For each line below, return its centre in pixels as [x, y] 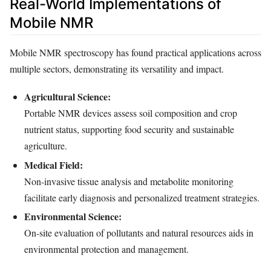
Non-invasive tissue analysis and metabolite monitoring [129, 181]
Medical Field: [54, 165]
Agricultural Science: [67, 96]
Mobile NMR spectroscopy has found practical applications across [135, 52]
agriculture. [46, 145]
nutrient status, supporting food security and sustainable [129, 129]
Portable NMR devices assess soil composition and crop [131, 113]
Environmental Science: [73, 217]
